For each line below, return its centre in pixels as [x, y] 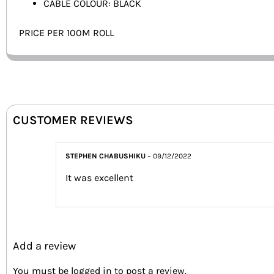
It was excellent [99, 178]
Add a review [44, 246]
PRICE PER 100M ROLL [66, 33]
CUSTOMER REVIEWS [73, 120]
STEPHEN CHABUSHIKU [106, 156]
